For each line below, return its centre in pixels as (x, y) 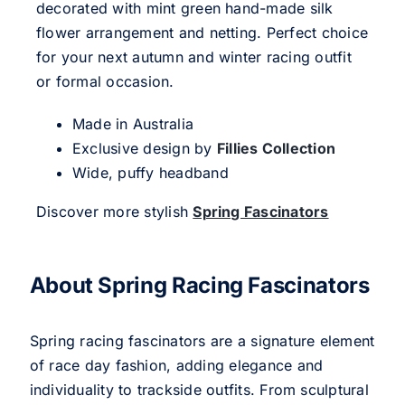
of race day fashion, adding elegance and (176, 366)
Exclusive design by (144, 149)
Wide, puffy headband (150, 173)
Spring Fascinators (261, 212)
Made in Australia (133, 124)
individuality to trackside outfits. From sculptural (199, 390)
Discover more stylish (114, 212)
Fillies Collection (276, 149)
